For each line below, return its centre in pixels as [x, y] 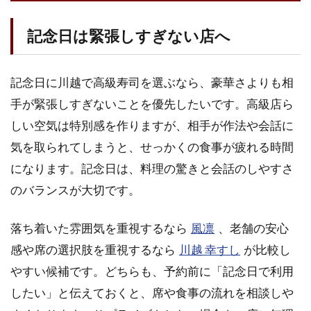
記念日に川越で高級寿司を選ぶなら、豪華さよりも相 [152, 82]
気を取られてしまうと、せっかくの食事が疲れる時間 [152, 146]
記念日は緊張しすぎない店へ [129, 36]
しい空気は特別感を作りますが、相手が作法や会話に [152, 125]
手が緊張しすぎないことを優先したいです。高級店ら [152, 103]
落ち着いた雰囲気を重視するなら [99, 228]
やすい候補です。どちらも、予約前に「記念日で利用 [152, 271]
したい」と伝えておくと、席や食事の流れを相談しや [152, 292]
